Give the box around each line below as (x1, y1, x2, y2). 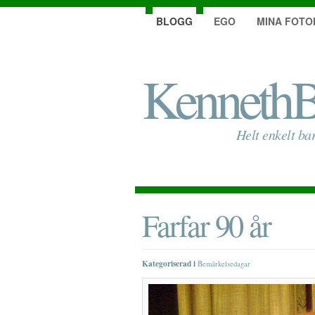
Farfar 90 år (142, 204, 271, 245)
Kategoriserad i (142, 257, 195, 269)
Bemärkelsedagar (198, 259, 250, 269)
